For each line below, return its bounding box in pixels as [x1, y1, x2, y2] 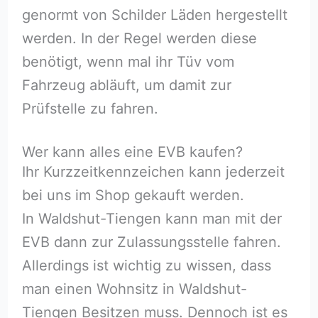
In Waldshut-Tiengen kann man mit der [21, 209, 282, 227]
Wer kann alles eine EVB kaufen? [21, 143, 243, 160]
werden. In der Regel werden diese [21, 29, 257, 47]
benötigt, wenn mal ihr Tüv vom [21, 53, 234, 70]
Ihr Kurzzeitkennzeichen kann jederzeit [21, 163, 285, 180]
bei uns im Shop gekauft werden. [21, 186, 244, 204]
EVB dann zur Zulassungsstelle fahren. [21, 233, 281, 251]
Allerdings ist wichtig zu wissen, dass [21, 256, 271, 274]
